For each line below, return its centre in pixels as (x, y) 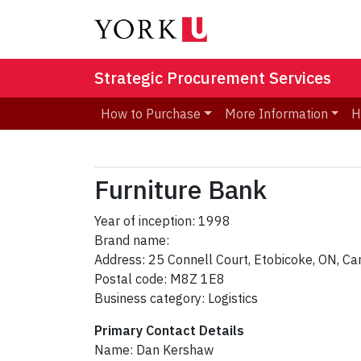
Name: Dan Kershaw (154, 350)
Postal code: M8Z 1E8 (160, 279)
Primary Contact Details (169, 331)
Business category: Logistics (176, 299)
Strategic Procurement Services (213, 78)
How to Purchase (151, 114)
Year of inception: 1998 (162, 221)
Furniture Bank (180, 190)
